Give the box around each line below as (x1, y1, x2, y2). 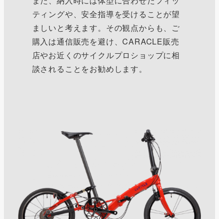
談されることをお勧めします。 (32, 63, 147, 74)
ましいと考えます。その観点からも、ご (32, 22, 180, 33)
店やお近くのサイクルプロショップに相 (32, 49, 180, 61)
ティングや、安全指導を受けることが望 (32, 8, 180, 20)
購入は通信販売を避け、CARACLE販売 (32, 35, 179, 47)
